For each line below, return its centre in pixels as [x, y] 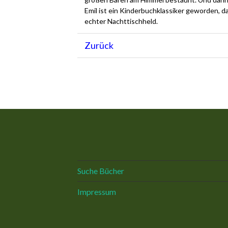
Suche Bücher [101, 171]
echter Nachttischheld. [121, 21]
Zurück [99, 45]
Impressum [97, 192]
